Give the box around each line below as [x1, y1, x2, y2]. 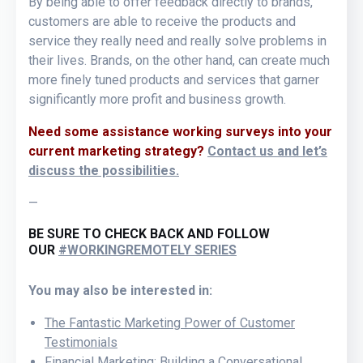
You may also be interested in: [28, 282, 212, 298]
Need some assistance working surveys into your [28, 123, 332, 139]
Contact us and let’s [207, 143, 327, 159]
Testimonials [45, 334, 117, 350]
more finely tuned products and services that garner [28, 71, 319, 88]
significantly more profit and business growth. [28, 91, 286, 107]
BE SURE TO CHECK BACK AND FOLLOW [28, 225, 270, 241]
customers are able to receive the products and [28, 13, 296, 29]
